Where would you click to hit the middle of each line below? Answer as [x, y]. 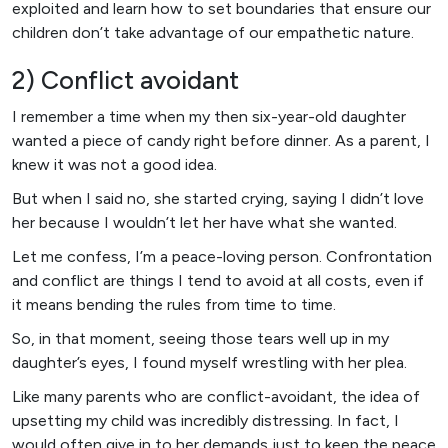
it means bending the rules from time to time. [174, 304]
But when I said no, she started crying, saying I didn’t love [218, 198]
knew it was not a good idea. [114, 164]
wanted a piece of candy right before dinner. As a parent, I [221, 140]
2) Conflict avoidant [125, 79]
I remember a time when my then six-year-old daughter [209, 116]
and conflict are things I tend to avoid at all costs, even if [218, 280]
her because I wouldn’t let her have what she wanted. [204, 222]
